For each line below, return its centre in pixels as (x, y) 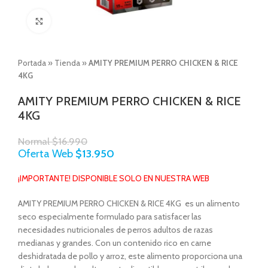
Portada (32, 63)
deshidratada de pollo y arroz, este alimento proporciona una (130, 256)
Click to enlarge (77, 21)
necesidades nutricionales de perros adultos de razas (115, 230)
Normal (35, 141)
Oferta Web (47, 153)
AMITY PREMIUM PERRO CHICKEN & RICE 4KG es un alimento (129, 203)
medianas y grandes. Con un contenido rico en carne (115, 243)
